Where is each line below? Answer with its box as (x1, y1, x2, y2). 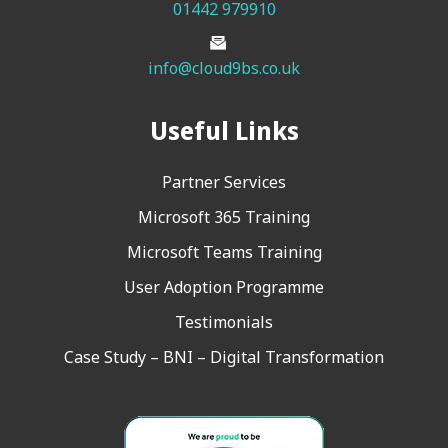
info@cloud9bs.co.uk (148, 57, 300, 79)
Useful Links (149, 113, 299, 147)
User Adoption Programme (124, 276, 324, 298)
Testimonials (175, 311, 273, 333)
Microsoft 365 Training (138, 206, 310, 228)
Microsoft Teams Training (126, 241, 322, 263)
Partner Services (162, 171, 286, 193)
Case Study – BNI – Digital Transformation (64, 346, 384, 368)
